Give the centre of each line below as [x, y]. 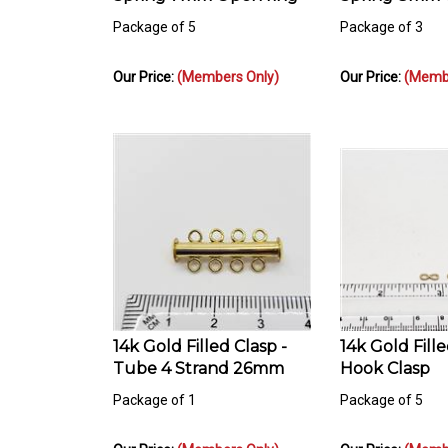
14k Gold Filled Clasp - [200, 338]
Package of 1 [154, 391]
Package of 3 [381, 18]
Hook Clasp [385, 360]
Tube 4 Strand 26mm [198, 360]
